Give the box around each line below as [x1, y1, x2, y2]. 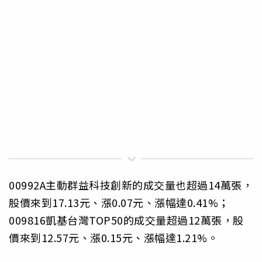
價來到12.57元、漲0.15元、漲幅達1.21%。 [9, 230, 218, 246]
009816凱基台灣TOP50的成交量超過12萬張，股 [9, 212, 244, 228]
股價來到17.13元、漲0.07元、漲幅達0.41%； [9, 195, 229, 211]
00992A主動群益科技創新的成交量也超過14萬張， [9, 177, 253, 193]
